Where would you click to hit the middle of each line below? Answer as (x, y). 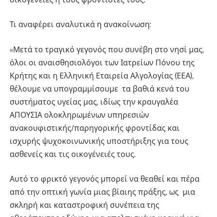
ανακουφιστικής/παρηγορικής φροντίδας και (95, 128)
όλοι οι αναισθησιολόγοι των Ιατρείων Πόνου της (102, 62)
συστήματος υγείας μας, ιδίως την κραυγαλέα (94, 102)
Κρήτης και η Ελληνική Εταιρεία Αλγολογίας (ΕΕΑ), (102, 76)
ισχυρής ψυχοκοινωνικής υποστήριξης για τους (99, 141)
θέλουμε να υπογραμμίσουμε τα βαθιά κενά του (100, 89)
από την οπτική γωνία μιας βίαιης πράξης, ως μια (102, 192)
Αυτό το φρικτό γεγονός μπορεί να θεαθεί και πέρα (105, 179)
